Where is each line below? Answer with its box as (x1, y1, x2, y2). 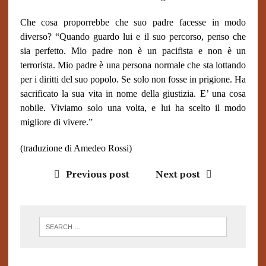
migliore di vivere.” (20, 117, 93, 127)
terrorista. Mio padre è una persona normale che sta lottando (20, 60, 246, 70)
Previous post (65, 167, 129, 180)
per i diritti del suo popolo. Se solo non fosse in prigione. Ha (20, 74, 246, 84)
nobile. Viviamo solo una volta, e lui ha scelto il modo (20, 103, 246, 113)
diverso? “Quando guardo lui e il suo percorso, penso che (20, 31, 246, 42)
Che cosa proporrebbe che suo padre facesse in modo (20, 17, 246, 27)
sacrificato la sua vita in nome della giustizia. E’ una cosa (20, 88, 246, 99)
